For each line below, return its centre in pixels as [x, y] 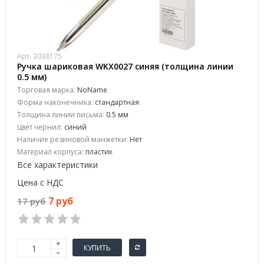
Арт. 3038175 [39, 56]
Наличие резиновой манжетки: [72, 139]
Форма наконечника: [55, 102]
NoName [91, 90]
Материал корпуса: [50, 152]
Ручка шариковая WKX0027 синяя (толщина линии [125, 66]
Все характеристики [57, 165]
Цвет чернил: [40, 127]
